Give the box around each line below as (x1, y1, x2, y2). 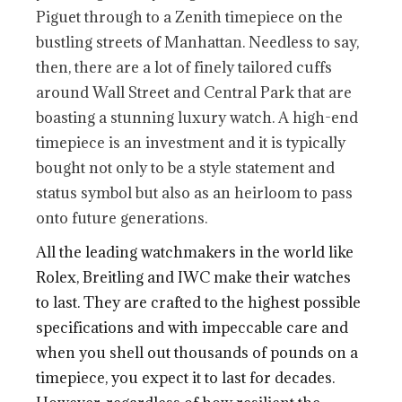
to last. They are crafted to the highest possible (36, 292, 362, 312)
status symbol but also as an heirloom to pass (36, 182, 354, 203)
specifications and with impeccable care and (36, 317, 349, 337)
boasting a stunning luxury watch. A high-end (36, 107, 359, 127)
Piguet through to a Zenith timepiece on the (36, 6, 344, 27)
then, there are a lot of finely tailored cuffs (36, 57, 333, 77)
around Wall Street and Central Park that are (36, 82, 353, 102)
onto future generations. (36, 207, 208, 228)
